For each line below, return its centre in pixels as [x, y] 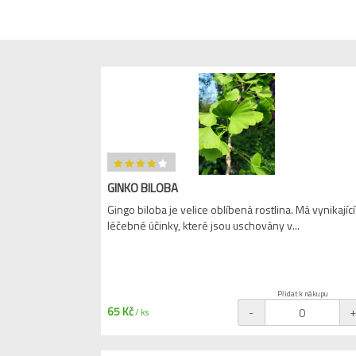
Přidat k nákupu [302, 294]
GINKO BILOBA [143, 188]
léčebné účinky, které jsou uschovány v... [203, 225]
